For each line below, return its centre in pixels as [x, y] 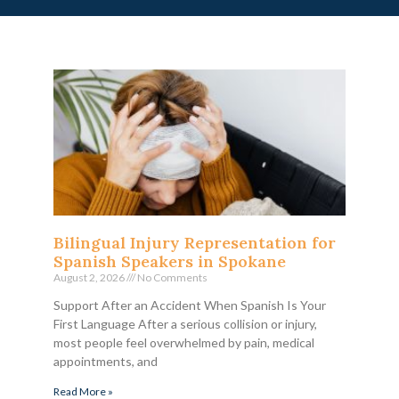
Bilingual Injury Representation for [195, 242]
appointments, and [106, 361]
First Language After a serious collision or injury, [185, 323]
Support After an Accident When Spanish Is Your [190, 305]
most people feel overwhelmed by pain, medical [184, 342]
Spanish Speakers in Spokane [170, 261]
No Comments [171, 277]
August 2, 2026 [90, 277]
